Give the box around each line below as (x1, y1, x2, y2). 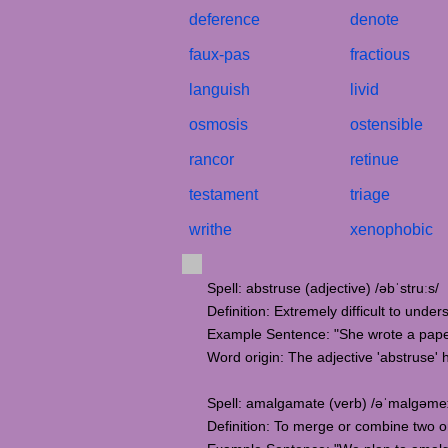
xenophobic (350, 221, 433, 238)
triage (350, 186, 390, 203)
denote (350, 11, 399, 28)
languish (189, 81, 250, 98)
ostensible (350, 116, 423, 133)
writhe (189, 221, 232, 238)
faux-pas (189, 46, 250, 63)
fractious (350, 46, 410, 63)
